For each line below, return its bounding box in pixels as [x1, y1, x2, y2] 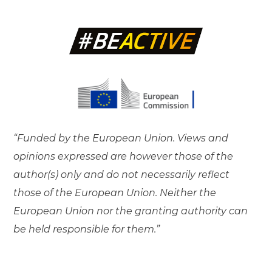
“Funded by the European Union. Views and [13, 132, 229, 144]
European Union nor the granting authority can [13, 205, 248, 217]
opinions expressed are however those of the [13, 151, 234, 163]
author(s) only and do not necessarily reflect [13, 169, 230, 181]
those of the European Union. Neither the [13, 187, 217, 199]
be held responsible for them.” [13, 223, 160, 236]
